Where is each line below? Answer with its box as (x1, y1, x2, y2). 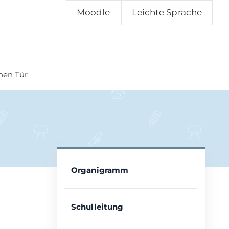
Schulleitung (71, 202, 124, 212)
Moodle (76, 7, 110, 17)
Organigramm (71, 165, 129, 175)
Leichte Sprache (131, 7, 202, 17)
